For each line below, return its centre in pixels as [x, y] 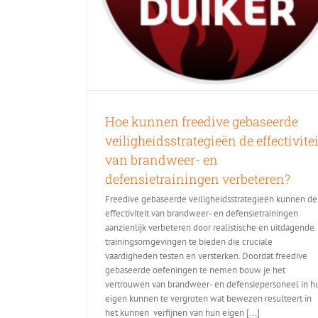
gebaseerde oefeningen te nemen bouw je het [195, 270]
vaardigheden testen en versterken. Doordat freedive [206, 256]
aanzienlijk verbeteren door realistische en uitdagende [210, 227]
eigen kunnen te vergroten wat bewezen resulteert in [208, 298]
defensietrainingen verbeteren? [198, 179]
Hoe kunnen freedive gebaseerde [202, 121]
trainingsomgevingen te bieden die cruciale [189, 241]
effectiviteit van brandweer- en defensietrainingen [202, 213]
